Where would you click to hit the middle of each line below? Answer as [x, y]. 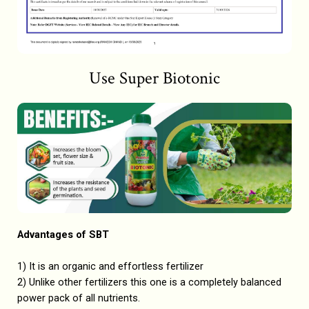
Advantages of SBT [63, 234]
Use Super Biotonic [154, 79]
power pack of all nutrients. [79, 298]
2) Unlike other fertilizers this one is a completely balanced [149, 282]
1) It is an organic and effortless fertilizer [110, 266]
